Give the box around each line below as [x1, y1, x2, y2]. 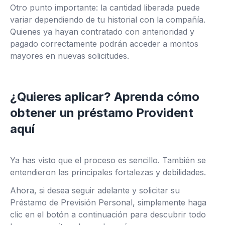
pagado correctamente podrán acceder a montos [10, 39, 198, 49]
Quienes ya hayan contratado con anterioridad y [10, 27, 194, 37]
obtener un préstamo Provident [10, 105, 193, 120]
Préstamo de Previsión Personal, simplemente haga [10, 197, 206, 207]
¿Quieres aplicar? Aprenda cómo [10, 89, 199, 104]
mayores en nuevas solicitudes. [10, 51, 129, 61]
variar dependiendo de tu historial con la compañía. [10, 15, 205, 25]
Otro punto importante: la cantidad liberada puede [10, 3, 200, 13]
